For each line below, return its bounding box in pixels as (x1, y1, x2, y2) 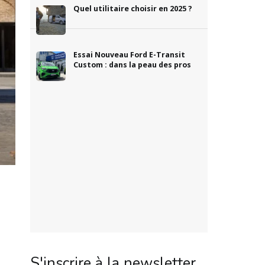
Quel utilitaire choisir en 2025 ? (73, 4, 192, 14)
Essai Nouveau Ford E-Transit (73, 50, 185, 60)
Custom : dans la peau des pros (73, 60, 191, 70)
